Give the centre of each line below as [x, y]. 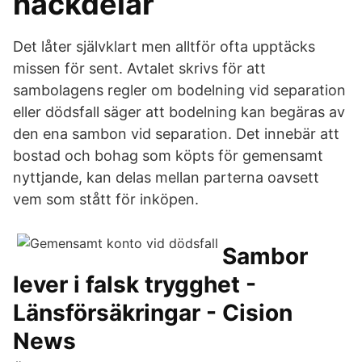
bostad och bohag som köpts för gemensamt [168, 156]
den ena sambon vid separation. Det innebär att [176, 134]
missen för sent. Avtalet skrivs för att [139, 68]
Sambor [265, 256]
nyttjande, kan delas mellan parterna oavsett [166, 177]
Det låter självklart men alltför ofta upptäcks [164, 46]
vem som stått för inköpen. [106, 199]
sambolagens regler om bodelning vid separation [179, 90]
